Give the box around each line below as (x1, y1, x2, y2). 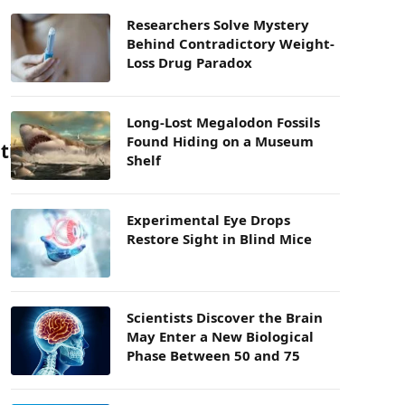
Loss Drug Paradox (127, 53, 252, 71)
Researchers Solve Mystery (127, 15, 309, 33)
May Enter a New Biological (127, 327, 314, 345)
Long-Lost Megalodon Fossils (127, 113, 320, 131)
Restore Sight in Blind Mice (127, 230, 312, 248)
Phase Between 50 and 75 (127, 346, 300, 364)
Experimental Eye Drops (127, 211, 290, 229)
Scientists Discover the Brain (127, 308, 323, 326)
